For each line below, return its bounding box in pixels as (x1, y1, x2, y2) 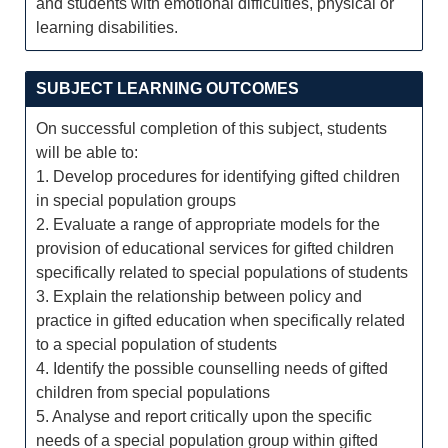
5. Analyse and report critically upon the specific (36, 408, 372, 425)
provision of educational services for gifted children (36, 240, 394, 257)
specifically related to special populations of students (36, 264, 408, 281)
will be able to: (36, 144, 138, 161)
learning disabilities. (36, 19, 178, 36)
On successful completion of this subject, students (36, 120, 387, 137)
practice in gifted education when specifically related (36, 312, 405, 329)
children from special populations (36, 384, 270, 401)
